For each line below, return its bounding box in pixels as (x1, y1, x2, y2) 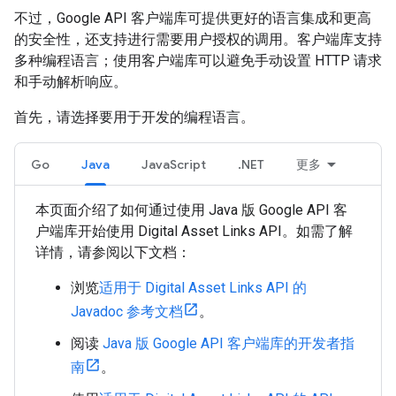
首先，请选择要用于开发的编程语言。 (14, 109, 255, 126)
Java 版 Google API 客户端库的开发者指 (103, 335, 354, 352)
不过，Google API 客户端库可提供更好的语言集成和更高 (14, 10, 371, 27)
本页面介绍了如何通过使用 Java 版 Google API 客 (35, 202, 347, 218)
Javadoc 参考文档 (71, 303, 183, 320)
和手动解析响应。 (14, 73, 127, 90)
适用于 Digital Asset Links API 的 (99, 279, 307, 296)
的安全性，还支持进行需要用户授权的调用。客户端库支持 (14, 31, 382, 48)
